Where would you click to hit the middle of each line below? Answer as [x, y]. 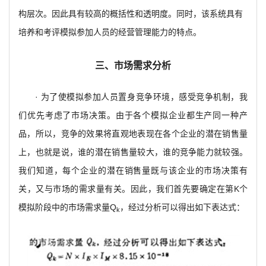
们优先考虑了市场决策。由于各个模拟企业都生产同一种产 [133, 115]
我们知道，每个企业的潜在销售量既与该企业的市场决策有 [133, 171]
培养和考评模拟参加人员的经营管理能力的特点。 [110, 32]
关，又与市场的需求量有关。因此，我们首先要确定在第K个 [133, 189]
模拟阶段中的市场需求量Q [67, 208]
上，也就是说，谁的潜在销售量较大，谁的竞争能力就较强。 [133, 152]
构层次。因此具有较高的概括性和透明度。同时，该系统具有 [131, 14]
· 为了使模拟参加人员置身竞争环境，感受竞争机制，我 [141, 97]
